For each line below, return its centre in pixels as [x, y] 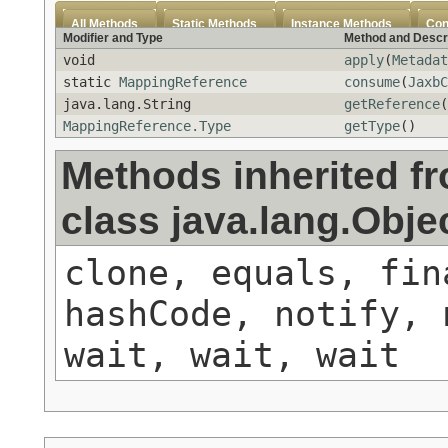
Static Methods [214, 24]
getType [372, 126]
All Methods [104, 24]
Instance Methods [341, 24]
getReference [392, 104]
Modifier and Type [113, 38]
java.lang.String [127, 104]
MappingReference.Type [147, 126]
